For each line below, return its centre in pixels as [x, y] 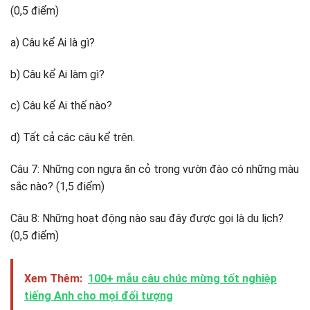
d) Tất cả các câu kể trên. [73, 138]
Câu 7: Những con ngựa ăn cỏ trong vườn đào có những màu [155, 170]
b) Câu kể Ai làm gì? [57, 74]
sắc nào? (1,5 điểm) [57, 187]
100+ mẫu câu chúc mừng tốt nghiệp [182, 278]
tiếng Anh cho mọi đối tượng [99, 295]
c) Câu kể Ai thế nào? [61, 106]
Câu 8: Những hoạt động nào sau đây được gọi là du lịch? [147, 218]
